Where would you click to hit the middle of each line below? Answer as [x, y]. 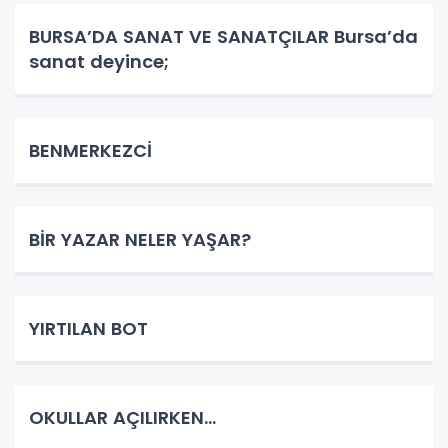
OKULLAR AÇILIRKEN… [122, 417]
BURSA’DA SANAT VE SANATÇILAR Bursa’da [223, 36]
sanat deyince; [99, 61]
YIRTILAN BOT [88, 328]
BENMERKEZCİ [90, 150]
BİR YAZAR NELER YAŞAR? [140, 239]
